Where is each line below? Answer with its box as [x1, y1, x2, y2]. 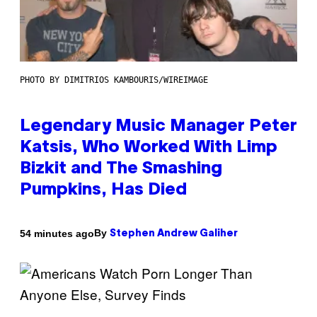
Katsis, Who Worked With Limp [20, 140, 277, 156]
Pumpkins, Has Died [20, 183, 187, 199]
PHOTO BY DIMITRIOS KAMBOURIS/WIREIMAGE [20, 75, 208, 86]
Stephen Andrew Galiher [110, 229, 238, 239]
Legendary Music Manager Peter [20, 119, 297, 135]
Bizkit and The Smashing [20, 161, 222, 178]
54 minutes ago [20, 227, 94, 239]
